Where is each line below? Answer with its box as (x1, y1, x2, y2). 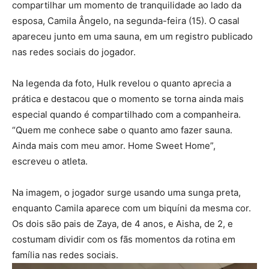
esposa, (12, 15, 47, 27)
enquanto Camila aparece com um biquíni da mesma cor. (12, 202, 251, 214)
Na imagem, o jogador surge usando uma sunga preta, (12, 187, 241, 199)
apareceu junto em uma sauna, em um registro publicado (12, 31, 253, 43)
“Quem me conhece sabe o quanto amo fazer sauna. (12, 124, 232, 136)
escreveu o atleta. (12, 156, 88, 168)
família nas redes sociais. (12, 249, 118, 261)
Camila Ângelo (47, 15, 109, 27)
